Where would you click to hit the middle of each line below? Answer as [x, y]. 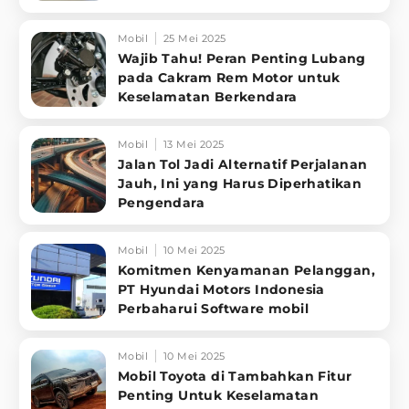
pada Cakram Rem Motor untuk [229, 78]
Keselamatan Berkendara [208, 97]
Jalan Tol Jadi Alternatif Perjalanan [243, 165]
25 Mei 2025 [195, 39]
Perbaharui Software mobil [213, 309]
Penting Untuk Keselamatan [218, 396]
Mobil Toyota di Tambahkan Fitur [235, 377]
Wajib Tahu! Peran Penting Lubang [242, 59]
